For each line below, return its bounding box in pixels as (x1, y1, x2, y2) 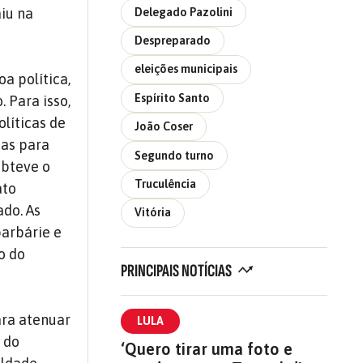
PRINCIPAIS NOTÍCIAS (120, 259, 234, 282)
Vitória (134, 206, 171, 220)
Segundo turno (134, 148, 214, 162)
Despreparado (134, 34, 211, 48)
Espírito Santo (134, 91, 210, 105)
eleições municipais (134, 62, 237, 76)
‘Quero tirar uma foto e (120, 339, 293, 358)
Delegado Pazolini (134, 5, 233, 19)
